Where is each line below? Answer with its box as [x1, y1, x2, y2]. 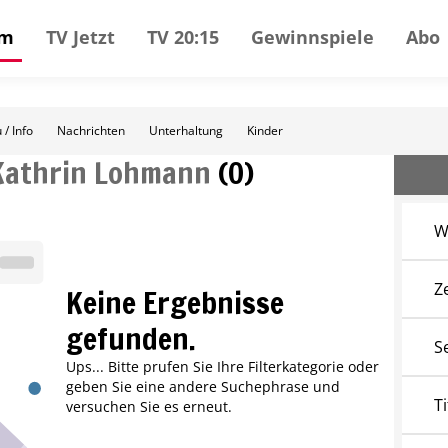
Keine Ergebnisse [65, 281, 284, 325]
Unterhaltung [149, 122, 223, 139]
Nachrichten [57, 122, 125, 139]
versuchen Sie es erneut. [65, 397, 232, 417]
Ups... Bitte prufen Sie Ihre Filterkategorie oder [65, 357, 379, 377]
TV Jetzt [46, 24, 115, 49]
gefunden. [65, 317, 196, 361]
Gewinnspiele [251, 24, 374, 49]
